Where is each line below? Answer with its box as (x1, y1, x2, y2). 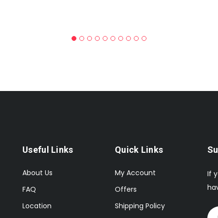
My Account (115, 167, 156, 178)
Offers (115, 184, 137, 194)
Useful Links (22, 144, 73, 155)
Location (22, 200, 52, 211)
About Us (22, 167, 53, 178)
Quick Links (115, 144, 163, 155)
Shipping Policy (115, 200, 165, 211)
